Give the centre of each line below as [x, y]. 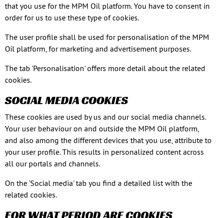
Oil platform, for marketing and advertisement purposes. [98, 49]
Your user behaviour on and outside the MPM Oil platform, [102, 128]
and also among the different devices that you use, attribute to [108, 140]
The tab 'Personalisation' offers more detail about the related [105, 68]
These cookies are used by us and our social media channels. [105, 117]
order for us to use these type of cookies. [72, 18]
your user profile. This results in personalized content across [104, 152]
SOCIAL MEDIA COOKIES [66, 100]
